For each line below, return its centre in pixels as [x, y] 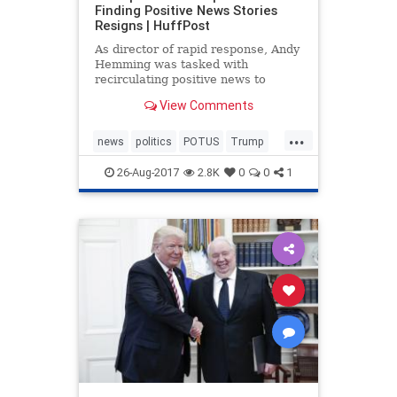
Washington [127, 169]
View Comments [205, 106]
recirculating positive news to [180, 79]
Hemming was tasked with [171, 64]
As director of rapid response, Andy [197, 49]
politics [154, 141]
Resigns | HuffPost [152, 25]
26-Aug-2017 [147, 172]
